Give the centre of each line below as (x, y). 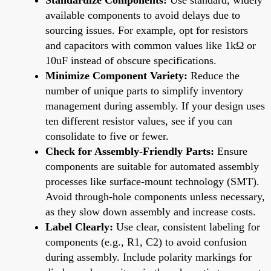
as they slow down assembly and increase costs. (151, 211)
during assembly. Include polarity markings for (149, 257)
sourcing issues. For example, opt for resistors (147, 30)
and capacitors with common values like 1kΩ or (151, 45)
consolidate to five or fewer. (107, 136)
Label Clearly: (79, 227)
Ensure (231, 151)
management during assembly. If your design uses (155, 106)
